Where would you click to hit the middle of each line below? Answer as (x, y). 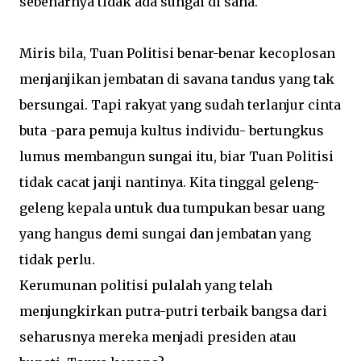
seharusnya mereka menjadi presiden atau (158, 337)
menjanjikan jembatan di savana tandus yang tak (177, 79)
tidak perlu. (57, 259)
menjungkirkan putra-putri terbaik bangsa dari (173, 311)
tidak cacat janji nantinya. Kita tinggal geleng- (169, 182)
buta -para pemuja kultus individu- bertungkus (172, 131)
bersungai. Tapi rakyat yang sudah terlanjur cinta (180, 105)
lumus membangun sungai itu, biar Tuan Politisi (176, 156)
